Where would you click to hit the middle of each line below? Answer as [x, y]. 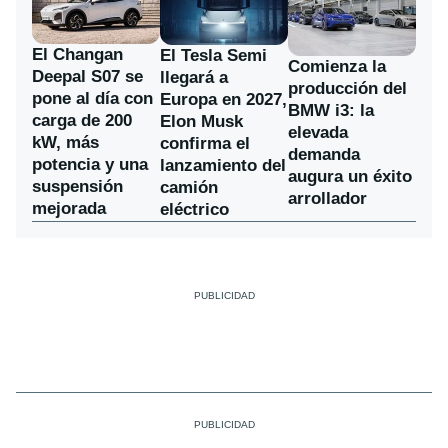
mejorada [69, 209]
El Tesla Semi [213, 55]
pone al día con [92, 99]
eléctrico [194, 209]
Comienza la [337, 66]
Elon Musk [201, 121]
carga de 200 [82, 121]
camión [189, 187]
